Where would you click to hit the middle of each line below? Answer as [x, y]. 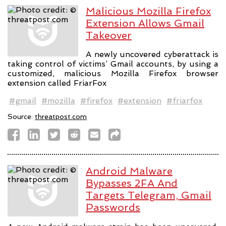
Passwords [113, 208]
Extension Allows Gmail [145, 23]
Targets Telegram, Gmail [149, 195]
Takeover [109, 35]
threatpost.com [61, 117]
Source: [21, 117]
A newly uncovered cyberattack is [152, 54]
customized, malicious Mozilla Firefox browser [113, 74]
